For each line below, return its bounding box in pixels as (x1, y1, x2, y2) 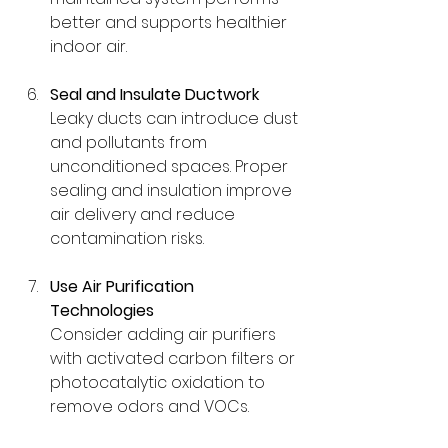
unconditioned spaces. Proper (50, 154, 292, 178)
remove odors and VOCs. (50, 394, 249, 418)
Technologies (50, 298, 154, 322)
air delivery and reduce (50, 202, 239, 226)
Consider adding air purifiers (50, 322, 280, 346)
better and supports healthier (50, 10, 291, 34)
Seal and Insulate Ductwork (50, 82, 259, 106)
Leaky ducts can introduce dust (50, 106, 302, 130)
